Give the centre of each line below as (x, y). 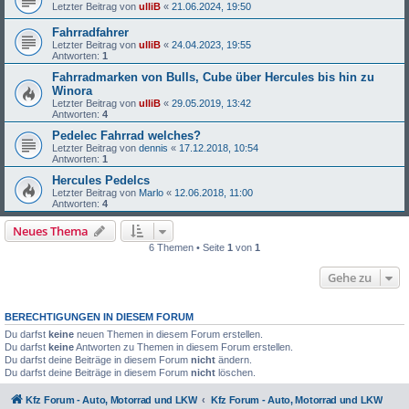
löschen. (236, 372)
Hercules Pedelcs (101, 180)
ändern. (234, 359)
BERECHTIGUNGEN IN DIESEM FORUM (99, 316)
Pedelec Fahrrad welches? (126, 135)
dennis (153, 147)
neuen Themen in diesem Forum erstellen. (168, 334)
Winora (72, 90)
